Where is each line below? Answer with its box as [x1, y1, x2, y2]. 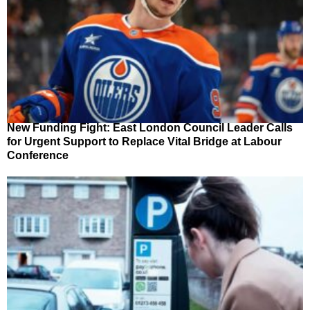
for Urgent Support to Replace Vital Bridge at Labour [7, 135, 282, 147]
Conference [7, 149, 69, 161]
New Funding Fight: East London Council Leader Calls [7, 121, 293, 134]
